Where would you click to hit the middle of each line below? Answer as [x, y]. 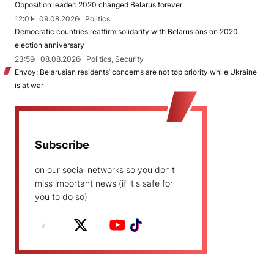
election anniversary [50, 45]
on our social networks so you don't [105, 170]
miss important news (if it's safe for [104, 183]
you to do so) [61, 197]
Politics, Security [115, 59]
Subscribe [62, 145]
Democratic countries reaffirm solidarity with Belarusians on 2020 [126, 31]
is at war [29, 85]
